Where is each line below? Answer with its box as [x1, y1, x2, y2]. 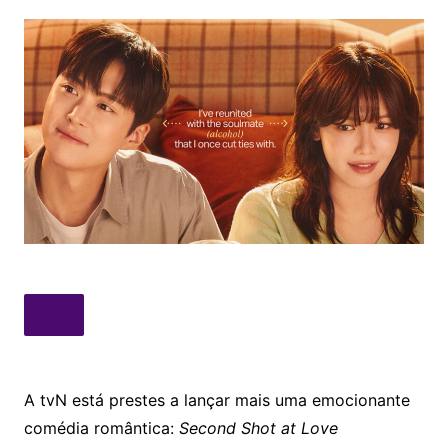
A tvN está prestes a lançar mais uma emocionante [23, 390, 410, 411]
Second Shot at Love [178, 418, 338, 439]
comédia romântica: [23, 418, 179, 439]
